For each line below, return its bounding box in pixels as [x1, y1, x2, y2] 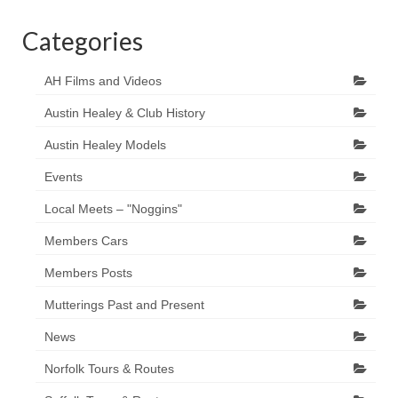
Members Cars [44, 233, 128, 248]
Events [44, 169, 83, 184]
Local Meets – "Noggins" [44, 201, 182, 216]
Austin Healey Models [44, 137, 166, 152]
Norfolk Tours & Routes [44, 361, 174, 376]
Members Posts [44, 265, 132, 280]
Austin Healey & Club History [44, 105, 205, 120]
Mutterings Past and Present [44, 297, 204, 312]
